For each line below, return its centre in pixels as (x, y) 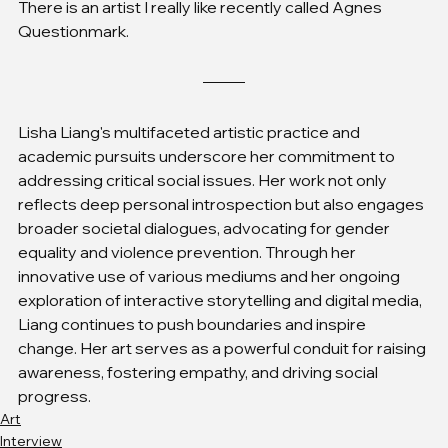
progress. (54, 395)
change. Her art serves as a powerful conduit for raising (223, 347)
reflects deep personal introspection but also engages (222, 203)
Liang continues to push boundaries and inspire (193, 323)
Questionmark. (73, 30)
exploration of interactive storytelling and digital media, (221, 299)
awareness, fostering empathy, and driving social (199, 371)
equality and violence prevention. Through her (188, 251)
